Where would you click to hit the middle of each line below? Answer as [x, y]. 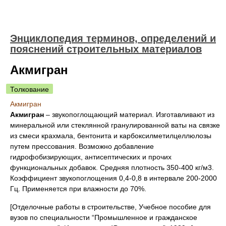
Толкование [30, 89]
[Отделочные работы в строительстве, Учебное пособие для [110, 207]
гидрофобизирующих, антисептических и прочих [91, 157]
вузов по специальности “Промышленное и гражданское [104, 217]
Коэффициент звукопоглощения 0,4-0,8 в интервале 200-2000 [114, 178]
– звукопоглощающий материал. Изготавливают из [130, 115]
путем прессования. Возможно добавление [82, 146]
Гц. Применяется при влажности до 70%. [78, 189]
